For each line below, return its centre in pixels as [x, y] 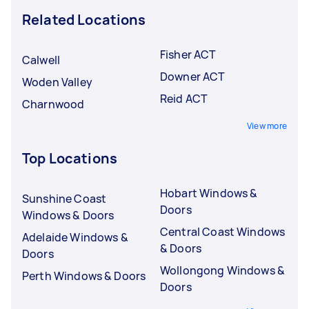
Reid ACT [184, 98]
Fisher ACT [188, 54]
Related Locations [84, 19]
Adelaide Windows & [75, 237]
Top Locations [70, 158]
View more [267, 126]
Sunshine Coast [64, 198]
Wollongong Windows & [222, 270]
